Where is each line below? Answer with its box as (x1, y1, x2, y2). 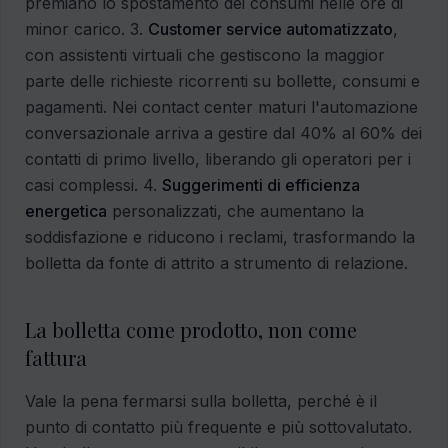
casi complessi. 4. (25, 175, 162, 196)
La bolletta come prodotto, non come (25, 316, 357, 344)
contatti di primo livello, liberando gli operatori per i (25, 149, 411, 170)
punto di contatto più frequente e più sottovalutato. (25, 417, 412, 438)
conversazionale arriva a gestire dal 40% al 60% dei (25, 123, 422, 144)
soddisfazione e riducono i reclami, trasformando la (25, 227, 415, 248)
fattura (25, 344, 87, 372)
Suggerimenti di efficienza (162, 175, 360, 196)
